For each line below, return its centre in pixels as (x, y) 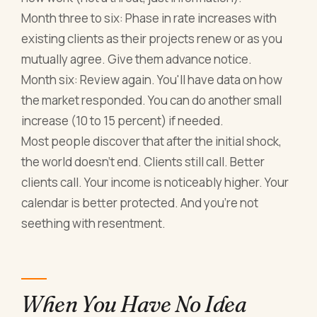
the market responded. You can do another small (152, 100)
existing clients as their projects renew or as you (152, 39)
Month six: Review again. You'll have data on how (152, 80)
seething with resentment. (94, 224)
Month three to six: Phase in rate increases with (149, 18)
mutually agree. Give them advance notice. (137, 59)
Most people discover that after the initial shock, (152, 142)
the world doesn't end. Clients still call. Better (143, 162)
